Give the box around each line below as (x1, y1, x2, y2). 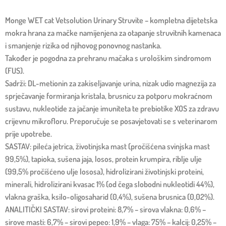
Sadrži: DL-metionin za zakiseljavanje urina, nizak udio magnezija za (5, 78, 216, 89)
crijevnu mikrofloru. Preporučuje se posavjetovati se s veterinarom (5, 116, 217, 127)
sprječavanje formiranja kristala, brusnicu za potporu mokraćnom (5, 91, 212, 101)
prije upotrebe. (5, 129, 52, 139)
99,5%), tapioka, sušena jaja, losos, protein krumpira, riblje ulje (5, 154, 202, 164)
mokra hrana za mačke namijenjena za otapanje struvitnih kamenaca (5, 28, 221, 38)
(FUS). (5, 66, 24, 76)
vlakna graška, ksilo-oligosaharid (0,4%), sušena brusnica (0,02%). (5, 192, 214, 202)
